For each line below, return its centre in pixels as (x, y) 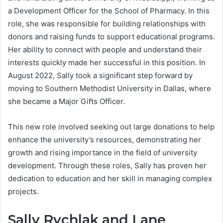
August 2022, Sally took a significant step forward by (100, 76)
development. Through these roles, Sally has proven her (107, 166)
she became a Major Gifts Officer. (66, 102)
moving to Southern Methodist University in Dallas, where (110, 89)
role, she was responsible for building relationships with (107, 24)
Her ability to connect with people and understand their (105, 50)
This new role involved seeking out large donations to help (111, 127)
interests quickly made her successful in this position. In (107, 63)
